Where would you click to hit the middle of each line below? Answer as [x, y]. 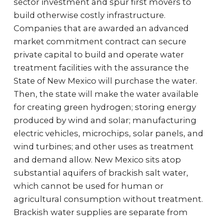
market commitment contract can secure [100, 41]
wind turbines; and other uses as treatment [104, 146]
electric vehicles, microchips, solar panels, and [109, 133]
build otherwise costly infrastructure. [90, 15]
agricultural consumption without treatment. [108, 199]
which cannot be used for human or [89, 186]
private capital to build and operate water [99, 54]
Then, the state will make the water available [106, 94]
